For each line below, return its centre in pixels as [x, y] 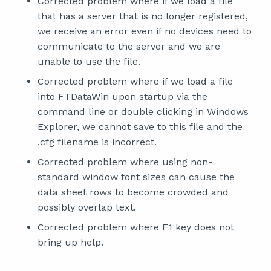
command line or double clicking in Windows [143, 112]
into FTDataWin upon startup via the [122, 96]
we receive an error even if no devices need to [145, 31]
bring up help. [70, 242]
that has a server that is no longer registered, [143, 16]
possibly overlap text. [87, 207]
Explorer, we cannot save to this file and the [140, 127]
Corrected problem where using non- [125, 162]
